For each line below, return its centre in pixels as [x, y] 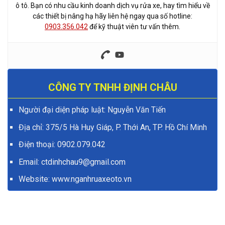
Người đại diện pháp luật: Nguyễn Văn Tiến [92, 110]
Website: [35, 179]
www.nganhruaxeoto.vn [91, 179]
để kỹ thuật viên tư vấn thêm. [134, 27]
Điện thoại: [38, 145]
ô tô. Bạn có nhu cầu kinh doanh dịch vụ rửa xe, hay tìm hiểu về [113, 6]
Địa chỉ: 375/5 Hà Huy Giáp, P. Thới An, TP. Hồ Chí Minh [113, 127]
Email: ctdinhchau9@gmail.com [72, 162]
